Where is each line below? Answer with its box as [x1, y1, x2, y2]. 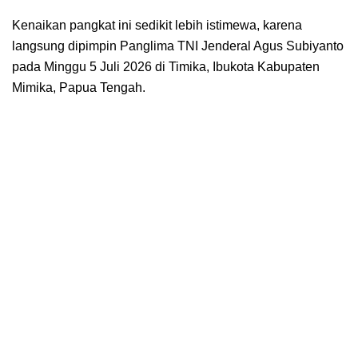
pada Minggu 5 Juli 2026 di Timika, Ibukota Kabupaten [12, 59, 320, 74]
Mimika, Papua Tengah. [12, 80, 145, 94]
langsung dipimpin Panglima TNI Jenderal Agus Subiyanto [12, 38, 344, 53]
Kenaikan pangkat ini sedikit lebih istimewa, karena [12, 18, 302, 32]
